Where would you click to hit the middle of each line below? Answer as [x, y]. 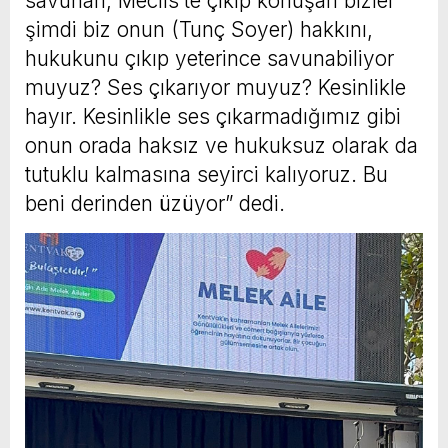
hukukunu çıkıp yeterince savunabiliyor [209, 58]
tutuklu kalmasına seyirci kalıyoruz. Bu [206, 174]
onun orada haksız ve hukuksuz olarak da [221, 145]
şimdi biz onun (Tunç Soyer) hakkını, [199, 29]
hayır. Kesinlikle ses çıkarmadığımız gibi [213, 116]
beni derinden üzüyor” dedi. [155, 203]
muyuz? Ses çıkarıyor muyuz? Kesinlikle [215, 87]
